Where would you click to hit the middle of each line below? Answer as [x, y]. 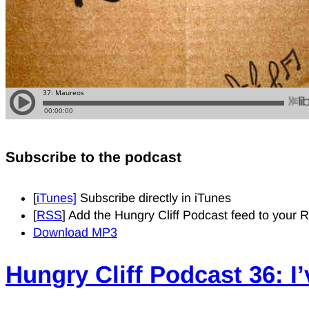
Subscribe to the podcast [93, 157]
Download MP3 [75, 232]
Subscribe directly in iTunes [154, 198]
